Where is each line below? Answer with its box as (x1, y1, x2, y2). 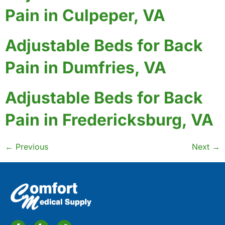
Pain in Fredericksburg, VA (5, 109, 213, 130)
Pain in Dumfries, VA (5, 57, 166, 77)
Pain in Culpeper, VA (5, 5, 165, 25)
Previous (13, 141, 48, 152)
